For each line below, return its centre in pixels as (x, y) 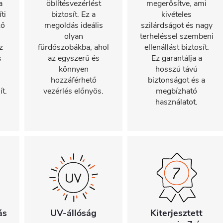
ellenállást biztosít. (176, 47)
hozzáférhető (73, 80)
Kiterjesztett (176, 213)
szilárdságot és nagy (176, 25)
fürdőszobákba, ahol (73, 47)
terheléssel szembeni (176, 36)
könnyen (73, 69)
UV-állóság (73, 213)
